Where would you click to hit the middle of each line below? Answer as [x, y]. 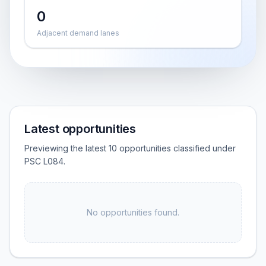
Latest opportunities [80, 129]
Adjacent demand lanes [78, 33]
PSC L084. [45, 161]
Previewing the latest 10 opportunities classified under [130, 148]
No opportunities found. [133, 212]
